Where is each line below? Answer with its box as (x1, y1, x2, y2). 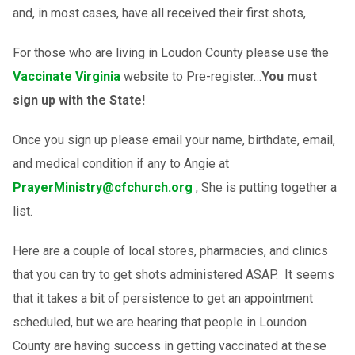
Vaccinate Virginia (12, 68, 120, 84)
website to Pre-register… (120, 68, 261, 84)
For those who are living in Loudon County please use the (12, 44, 329, 60)
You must (261, 68, 317, 84)
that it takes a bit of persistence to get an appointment (12, 290, 313, 306)
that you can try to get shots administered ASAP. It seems (12, 266, 334, 282)
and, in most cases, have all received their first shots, (12, 5, 306, 21)
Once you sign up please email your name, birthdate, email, (12, 132, 335, 147)
